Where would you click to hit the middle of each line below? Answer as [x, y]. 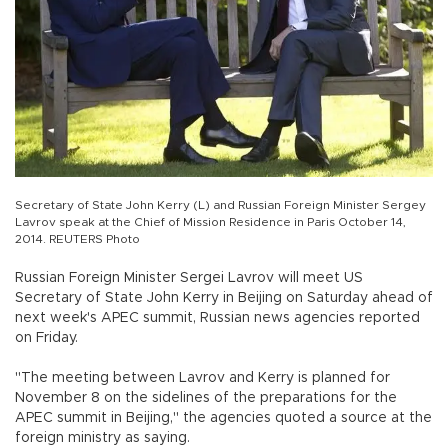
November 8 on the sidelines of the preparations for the [206, 398]
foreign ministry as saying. [102, 438]
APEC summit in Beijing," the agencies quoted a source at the [223, 418]
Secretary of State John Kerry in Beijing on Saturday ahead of [224, 298]
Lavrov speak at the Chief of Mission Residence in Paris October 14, [210, 222]
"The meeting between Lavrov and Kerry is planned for [202, 378]
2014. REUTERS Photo [77, 239]
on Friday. [46, 338]
